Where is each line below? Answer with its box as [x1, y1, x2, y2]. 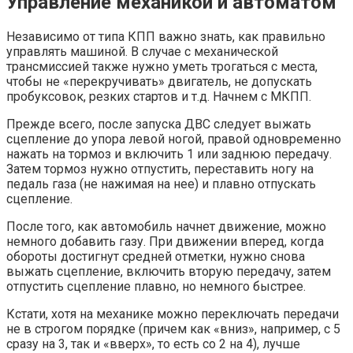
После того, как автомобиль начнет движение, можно [6, 219, 326, 235]
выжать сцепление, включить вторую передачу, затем [6, 264, 331, 280]
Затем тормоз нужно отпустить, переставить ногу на [6, 162, 314, 177]
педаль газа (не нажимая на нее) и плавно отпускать [6, 176, 316, 192]
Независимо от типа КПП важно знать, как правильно [6, 29, 325, 45]
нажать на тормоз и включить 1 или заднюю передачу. [6, 147, 332, 162]
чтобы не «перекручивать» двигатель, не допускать [6, 74, 312, 90]
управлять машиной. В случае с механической [6, 44, 278, 60]
